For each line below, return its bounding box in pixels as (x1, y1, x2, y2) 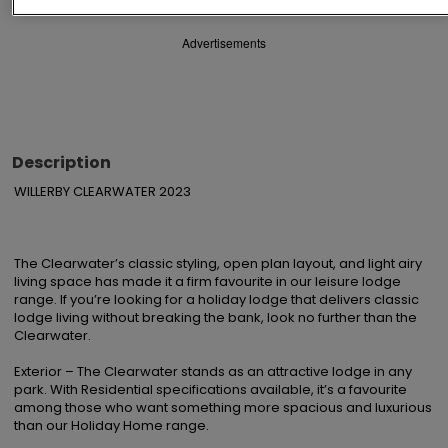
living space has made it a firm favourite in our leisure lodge (14, 272, 401, 291)
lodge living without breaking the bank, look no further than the (14, 308, 417, 327)
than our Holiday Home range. (14, 416, 209, 435)
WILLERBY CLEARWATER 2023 (14, 182, 191, 201)
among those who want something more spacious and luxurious (14, 398, 432, 417)
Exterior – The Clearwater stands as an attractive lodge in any (14, 362, 412, 381)
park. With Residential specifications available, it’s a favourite (14, 380, 407, 399)
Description (12, 151, 111, 174)
